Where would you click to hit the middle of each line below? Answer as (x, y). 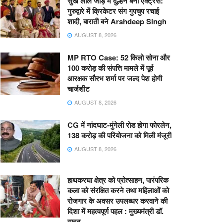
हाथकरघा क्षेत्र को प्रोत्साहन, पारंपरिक (118, 180)
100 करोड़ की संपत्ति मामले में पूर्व (110, 68)
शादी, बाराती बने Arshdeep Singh (117, 21)
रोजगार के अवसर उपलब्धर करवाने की (117, 200)
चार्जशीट (79, 89)
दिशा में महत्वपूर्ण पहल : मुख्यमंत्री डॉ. (115, 211)
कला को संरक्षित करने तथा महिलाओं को (118, 190)
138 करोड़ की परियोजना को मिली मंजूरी (119, 135)
